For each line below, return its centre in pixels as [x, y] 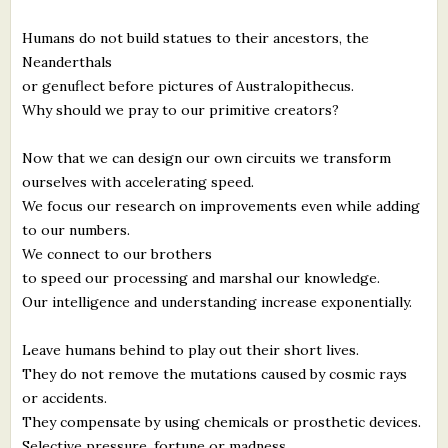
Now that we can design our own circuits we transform [207, 157]
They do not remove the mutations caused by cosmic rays [215, 373]
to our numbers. [76, 229]
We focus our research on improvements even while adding [221, 205]
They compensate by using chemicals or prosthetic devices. [222, 421]
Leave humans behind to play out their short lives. [191, 349]
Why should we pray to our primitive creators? [181, 109]
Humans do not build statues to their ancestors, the [196, 37]
